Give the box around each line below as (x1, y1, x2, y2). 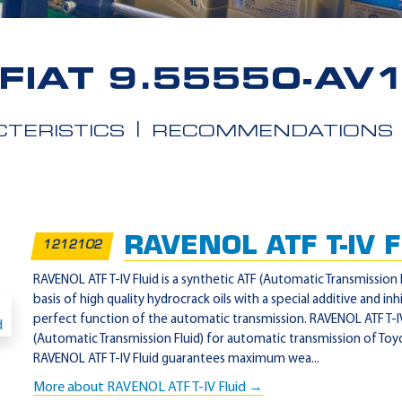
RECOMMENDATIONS (151, 124, 393, 141)
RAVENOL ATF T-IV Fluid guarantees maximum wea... (33, 353, 319, 366)
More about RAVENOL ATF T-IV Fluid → (33, 380, 263, 395)
